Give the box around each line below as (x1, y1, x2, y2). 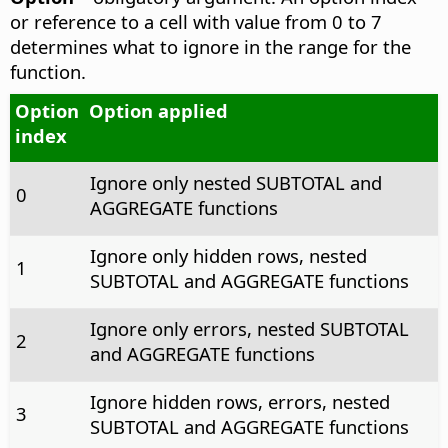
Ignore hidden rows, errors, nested (89, 389, 390, 415)
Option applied (88, 98, 228, 124)
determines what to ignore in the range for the (10, 34, 411, 60)
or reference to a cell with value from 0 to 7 (10, 9, 382, 35)
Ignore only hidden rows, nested (89, 243, 367, 269)
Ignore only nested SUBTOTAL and (89, 170, 382, 196)
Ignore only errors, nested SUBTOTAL (89, 316, 409, 342)
